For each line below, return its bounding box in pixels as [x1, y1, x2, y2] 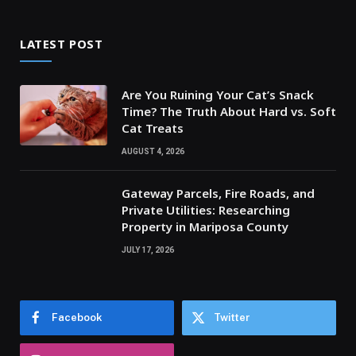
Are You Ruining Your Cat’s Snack [122, 87, 314, 103]
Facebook [52, 311, 103, 324]
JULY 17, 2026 [122, 246, 174, 255]
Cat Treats [122, 120, 184, 137]
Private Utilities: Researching [122, 202, 290, 219]
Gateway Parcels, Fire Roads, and [122, 185, 315, 202]
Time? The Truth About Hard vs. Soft [122, 103, 336, 120]
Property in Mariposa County [122, 219, 288, 235]
